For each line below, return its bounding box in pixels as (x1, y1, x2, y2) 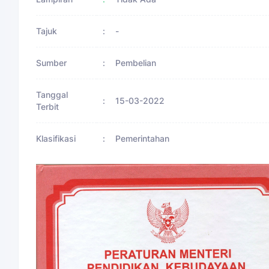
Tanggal (36, 89, 68, 100)
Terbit (36, 101, 59, 112)
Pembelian (115, 57, 156, 68)
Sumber (36, 57, 67, 68)
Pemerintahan (115, 133, 169, 144)
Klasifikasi (36, 133, 76, 144)
